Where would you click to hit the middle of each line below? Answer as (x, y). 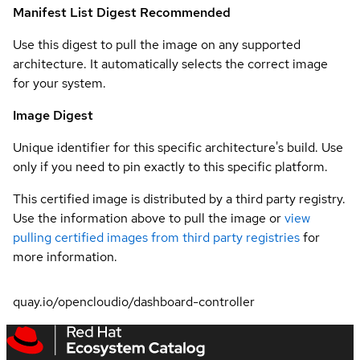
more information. (65, 257)
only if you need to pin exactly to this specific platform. (170, 167)
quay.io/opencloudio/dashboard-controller (134, 302)
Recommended (185, 12)
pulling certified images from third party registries (156, 237)
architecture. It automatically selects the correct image (170, 64)
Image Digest (53, 115)
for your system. (59, 83)
